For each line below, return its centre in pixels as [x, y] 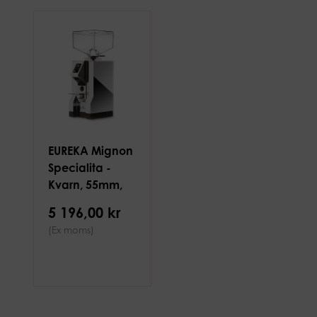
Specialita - [79, 168]
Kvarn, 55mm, [85, 185]
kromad [69, 202]
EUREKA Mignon [90, 151]
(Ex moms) [71, 230]
